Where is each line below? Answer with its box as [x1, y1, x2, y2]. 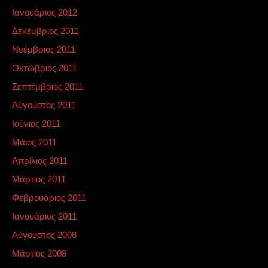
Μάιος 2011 [12, 137, 57, 147]
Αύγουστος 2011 [12, 100, 76, 110]
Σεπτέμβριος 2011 [12, 81, 83, 92]
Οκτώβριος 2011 [12, 63, 77, 73]
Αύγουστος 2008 [12, 230, 77, 240]
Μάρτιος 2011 [12, 174, 66, 184]
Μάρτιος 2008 [12, 248, 66, 258]
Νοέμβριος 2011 [12, 44, 75, 54]
